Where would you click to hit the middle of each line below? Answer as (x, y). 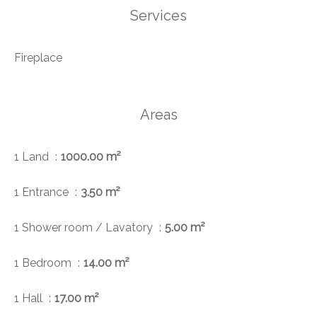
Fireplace (38, 58)
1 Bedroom (44, 263)
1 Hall (30, 299)
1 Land (33, 157)
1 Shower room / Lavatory (85, 228)
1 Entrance (43, 192)
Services (158, 16)
